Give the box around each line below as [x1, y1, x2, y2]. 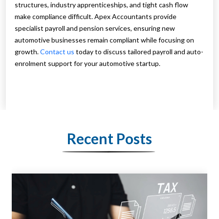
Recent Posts [67, 130, 152, 148]
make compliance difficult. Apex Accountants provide [15, 12, 176, 21]
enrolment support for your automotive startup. [15, 59, 160, 68]
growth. [15, 47, 40, 56]
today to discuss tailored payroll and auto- [74, 47, 203, 56]
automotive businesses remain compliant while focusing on [15, 36, 194, 44]
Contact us [40, 47, 74, 56]
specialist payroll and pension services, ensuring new [15, 24, 175, 33]
